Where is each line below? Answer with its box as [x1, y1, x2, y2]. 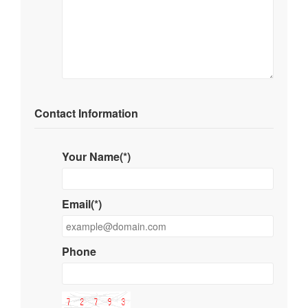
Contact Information [34, 105, 138, 121]
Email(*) [62, 196, 102, 212]
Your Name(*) [62, 148, 131, 164]
